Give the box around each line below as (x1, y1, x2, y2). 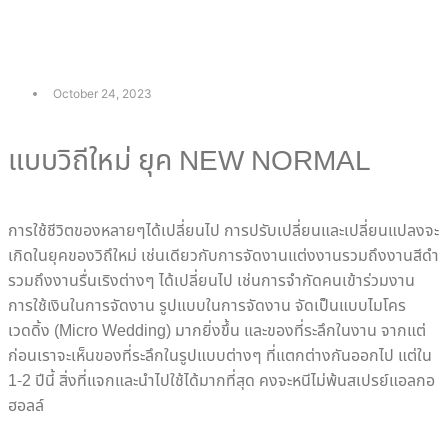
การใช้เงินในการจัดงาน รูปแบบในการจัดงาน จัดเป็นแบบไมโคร (8, 293, 406, 318)
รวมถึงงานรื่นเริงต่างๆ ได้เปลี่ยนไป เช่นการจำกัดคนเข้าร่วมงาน (8, 268, 415, 293)
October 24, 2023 (53, 85, 152, 101)
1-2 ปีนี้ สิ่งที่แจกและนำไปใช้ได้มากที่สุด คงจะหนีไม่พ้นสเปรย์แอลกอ (8, 368, 435, 393)
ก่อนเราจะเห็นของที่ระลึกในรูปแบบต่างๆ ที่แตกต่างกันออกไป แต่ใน (8, 343, 432, 368)
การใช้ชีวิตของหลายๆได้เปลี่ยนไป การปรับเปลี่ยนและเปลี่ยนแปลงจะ (8, 218, 439, 243)
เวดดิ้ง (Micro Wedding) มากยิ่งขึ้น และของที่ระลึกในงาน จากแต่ (8, 318, 426, 343)
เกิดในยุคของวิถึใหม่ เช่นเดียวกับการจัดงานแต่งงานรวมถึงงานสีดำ (8, 243, 439, 268)
